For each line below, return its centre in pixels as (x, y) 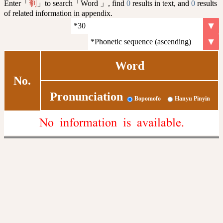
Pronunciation (86, 97)
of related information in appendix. (58, 13)
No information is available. (111, 123)
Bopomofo (147, 99)
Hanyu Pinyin (192, 99)
